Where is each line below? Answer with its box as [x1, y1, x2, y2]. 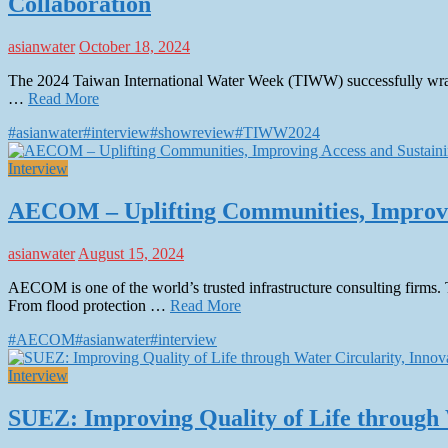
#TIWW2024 [235, 123, 320, 141]
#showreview [150, 123, 235, 141]
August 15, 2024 [78, 244, 184, 262]
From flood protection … [8, 296, 170, 314]
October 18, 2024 [79, 37, 190, 55]
